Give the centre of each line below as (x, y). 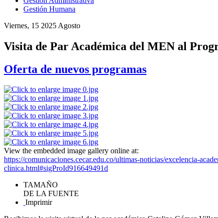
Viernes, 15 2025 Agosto (42, 25)
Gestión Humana (49, 9)
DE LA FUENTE (51, 194)
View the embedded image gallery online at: (71, 151)
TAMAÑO (41, 185)
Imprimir (39, 202)
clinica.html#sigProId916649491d (56, 168)
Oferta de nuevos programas (75, 69)
